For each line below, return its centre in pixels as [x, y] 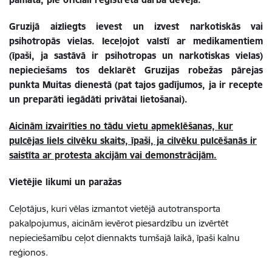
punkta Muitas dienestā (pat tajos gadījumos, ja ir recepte [136, 85]
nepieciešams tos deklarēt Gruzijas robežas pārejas [136, 70]
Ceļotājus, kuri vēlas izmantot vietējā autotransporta [115, 209]
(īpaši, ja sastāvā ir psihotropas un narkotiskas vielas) [136, 56]
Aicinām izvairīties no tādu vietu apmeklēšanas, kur [121, 126]
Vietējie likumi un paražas [65, 182]
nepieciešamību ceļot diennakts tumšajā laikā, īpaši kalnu [124, 238]
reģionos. [29, 252]
